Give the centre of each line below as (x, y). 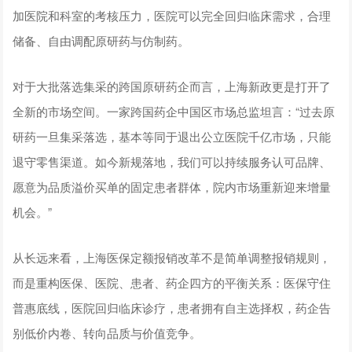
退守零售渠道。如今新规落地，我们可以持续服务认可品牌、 (172, 162)
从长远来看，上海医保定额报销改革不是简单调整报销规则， (172, 258)
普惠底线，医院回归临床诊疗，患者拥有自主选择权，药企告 (172, 308)
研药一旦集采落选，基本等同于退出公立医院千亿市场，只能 (172, 137)
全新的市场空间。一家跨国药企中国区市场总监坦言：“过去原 (174, 112)
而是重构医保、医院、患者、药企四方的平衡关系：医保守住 (172, 283)
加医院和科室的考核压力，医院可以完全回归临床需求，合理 (172, 16)
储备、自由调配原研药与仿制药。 (101, 41)
